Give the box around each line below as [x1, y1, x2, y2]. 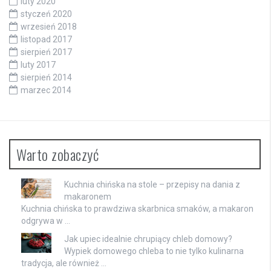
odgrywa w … [21, 215, 70, 226]
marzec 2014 [21, 85, 71, 95]
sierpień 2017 [21, 47, 72, 57]
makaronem [64, 191, 111, 201]
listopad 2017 [21, 34, 72, 44]
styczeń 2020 [21, 8, 72, 19]
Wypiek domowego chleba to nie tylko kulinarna [64, 246, 244, 256]
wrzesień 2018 [21, 21, 77, 31]
